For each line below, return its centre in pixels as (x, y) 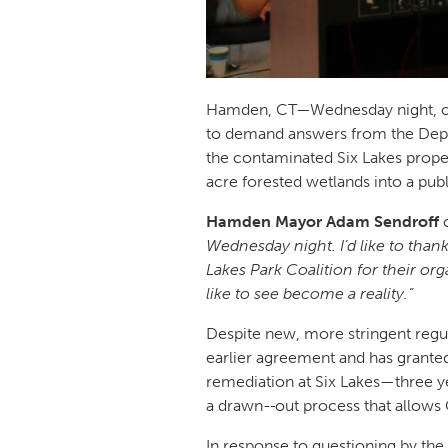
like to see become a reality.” (311, 293)
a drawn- (238, 405)
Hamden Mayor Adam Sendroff (322, 221)
